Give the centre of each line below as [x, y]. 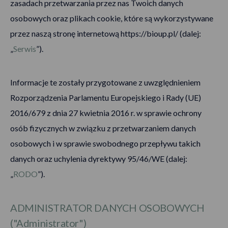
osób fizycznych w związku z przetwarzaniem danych [103, 128]
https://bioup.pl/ [149, 33]
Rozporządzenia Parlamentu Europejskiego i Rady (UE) [106, 97]
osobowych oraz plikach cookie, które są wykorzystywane [112, 18]
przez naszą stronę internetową [65, 33]
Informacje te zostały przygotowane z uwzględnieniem [105, 82]
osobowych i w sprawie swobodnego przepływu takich [105, 143]
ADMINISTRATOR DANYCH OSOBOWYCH [108, 208]
